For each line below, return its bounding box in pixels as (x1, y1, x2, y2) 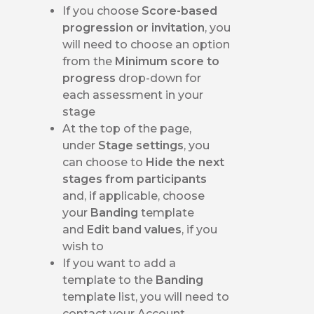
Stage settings (98, 138, 184, 152)
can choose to (62, 155, 146, 169)
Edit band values (87, 222, 182, 236)
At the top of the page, (62, 121, 192, 135)
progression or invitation (62, 20, 205, 34)
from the (62, 54, 116, 68)
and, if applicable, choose (62, 189, 205, 203)
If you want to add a (62, 256, 177, 270)
